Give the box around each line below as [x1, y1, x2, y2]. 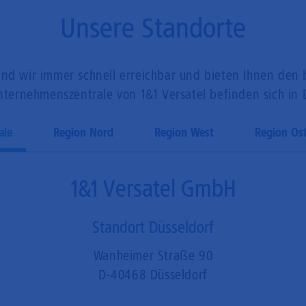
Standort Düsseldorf [92, 217, 214, 237]
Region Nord [53, 124, 113, 140]
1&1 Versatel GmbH [70, 173, 236, 203]
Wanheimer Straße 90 [93, 247, 213, 264]
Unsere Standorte [60, 10, 246, 46]
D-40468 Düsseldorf [98, 266, 208, 283]
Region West [154, 124, 214, 140]
